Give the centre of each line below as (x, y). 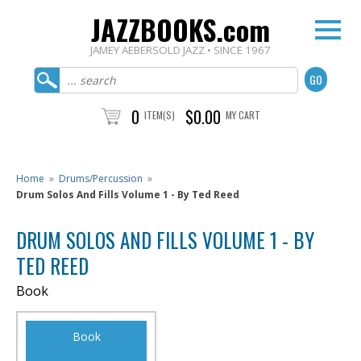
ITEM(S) (159, 115)
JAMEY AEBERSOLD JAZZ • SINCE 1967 (180, 50)
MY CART (243, 115)
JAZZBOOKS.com (180, 29)
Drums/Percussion (101, 178)
